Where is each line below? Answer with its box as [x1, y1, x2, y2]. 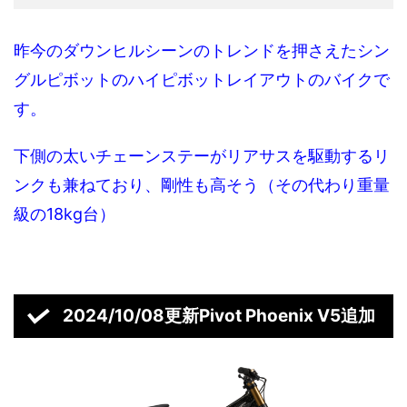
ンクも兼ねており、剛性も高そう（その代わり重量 [14, 175, 390, 195]
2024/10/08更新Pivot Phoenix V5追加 [62, 305, 375, 327]
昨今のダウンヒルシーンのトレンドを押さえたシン [14, 41, 390, 61]
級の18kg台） [14, 204, 115, 224]
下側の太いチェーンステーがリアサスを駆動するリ [14, 146, 390, 166]
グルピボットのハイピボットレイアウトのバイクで [14, 70, 390, 90]
